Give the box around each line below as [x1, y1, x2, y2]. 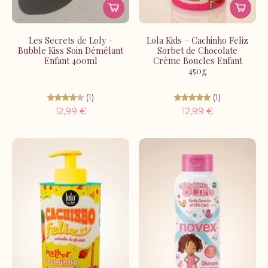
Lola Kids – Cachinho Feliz [147, 34, 248, 46]
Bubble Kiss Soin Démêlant [18, 44, 123, 56]
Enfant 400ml [44, 54, 98, 66]
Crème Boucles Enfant [153, 54, 242, 66]
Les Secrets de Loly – [28, 34, 113, 46]
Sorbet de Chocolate [157, 44, 237, 56]
